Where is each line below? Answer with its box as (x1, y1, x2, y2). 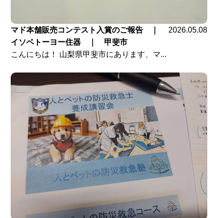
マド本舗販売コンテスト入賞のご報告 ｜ (11, 25, 167, 34)
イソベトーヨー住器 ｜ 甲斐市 (11, 37, 128, 46)
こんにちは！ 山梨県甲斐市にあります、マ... (11, 50, 167, 58)
